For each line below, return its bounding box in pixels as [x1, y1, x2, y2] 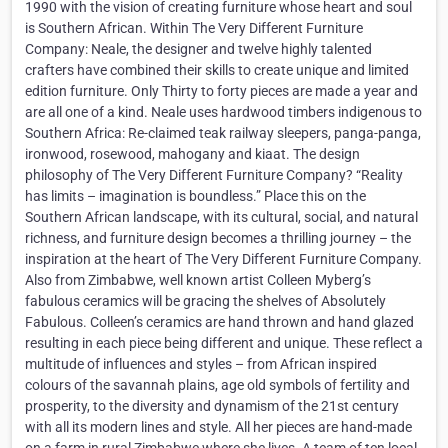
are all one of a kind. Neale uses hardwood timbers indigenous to [25, 104, 422, 121]
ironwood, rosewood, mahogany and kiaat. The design [25, 146, 360, 163]
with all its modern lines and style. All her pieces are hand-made [25, 419, 412, 436]
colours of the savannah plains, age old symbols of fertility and [25, 377, 410, 394]
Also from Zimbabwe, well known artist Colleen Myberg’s [25, 272, 371, 289]
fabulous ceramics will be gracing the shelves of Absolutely [25, 293, 386, 310]
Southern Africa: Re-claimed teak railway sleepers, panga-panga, [25, 125, 421, 142]
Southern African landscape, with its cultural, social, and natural [25, 209, 418, 226]
